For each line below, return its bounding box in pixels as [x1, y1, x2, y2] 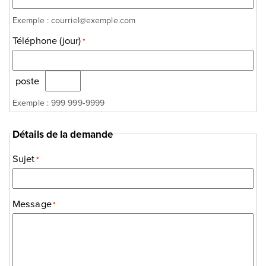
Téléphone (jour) [12, 33, 81, 47]
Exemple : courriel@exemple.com [12, 14, 135, 26]
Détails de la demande [12, 126, 113, 141]
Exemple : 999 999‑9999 [12, 96, 105, 109]
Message [12, 197, 52, 211]
